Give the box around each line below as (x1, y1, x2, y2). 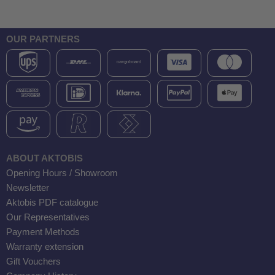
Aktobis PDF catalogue (6, 198, 98, 207)
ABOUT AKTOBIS (6, 153, 83, 163)
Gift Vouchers (6, 257, 61, 266)
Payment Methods (6, 227, 80, 237)
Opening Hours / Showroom (6, 168, 118, 178)
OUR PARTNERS (6, 34, 80, 44)
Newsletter (6, 183, 49, 193)
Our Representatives (6, 212, 90, 222)
